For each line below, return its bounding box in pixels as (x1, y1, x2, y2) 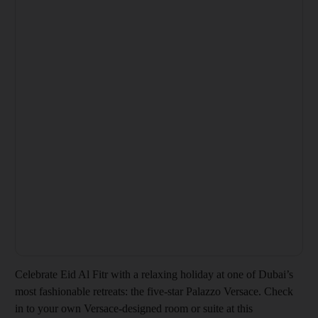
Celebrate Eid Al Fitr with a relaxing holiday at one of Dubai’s (15, 268, 293, 281)
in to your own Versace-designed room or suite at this (15, 302, 253, 315)
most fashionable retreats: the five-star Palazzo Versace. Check (15, 285, 293, 298)
